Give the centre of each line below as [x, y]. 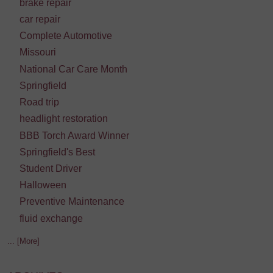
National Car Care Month [73, 69]
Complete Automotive [66, 36]
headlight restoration [63, 119]
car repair [40, 19]
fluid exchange [51, 218]
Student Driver [50, 168]
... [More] [23, 241]
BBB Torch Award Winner [74, 135]
